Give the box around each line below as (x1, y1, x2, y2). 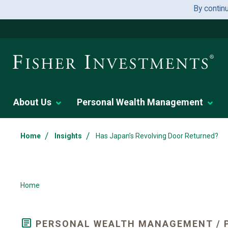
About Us (13, 97, 51, 107)
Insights (54, 132, 82, 140)
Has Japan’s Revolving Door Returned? (96, 132, 218, 140)
